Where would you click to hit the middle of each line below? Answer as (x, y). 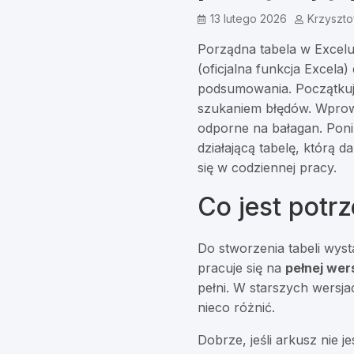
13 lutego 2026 (249, 19)
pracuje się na (242, 268)
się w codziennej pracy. (267, 168)
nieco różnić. (237, 308)
